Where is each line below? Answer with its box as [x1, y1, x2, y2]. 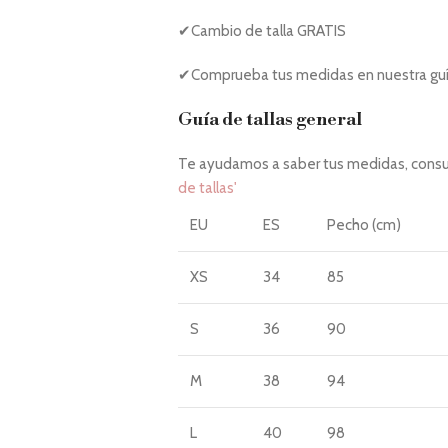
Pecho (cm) [326, 216, 401, 234]
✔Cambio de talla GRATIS [177, 22, 346, 40]
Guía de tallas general [177, 108, 362, 131]
